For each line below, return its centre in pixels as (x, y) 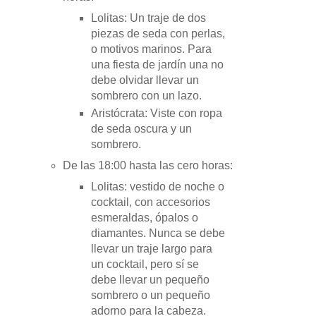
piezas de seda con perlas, (158, 33)
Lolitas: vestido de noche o (157, 187)
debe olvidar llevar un (145, 80)
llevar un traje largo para (151, 249)
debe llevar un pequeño (150, 280)
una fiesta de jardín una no (157, 64)
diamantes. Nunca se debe (158, 233)
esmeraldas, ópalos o (144, 218)
